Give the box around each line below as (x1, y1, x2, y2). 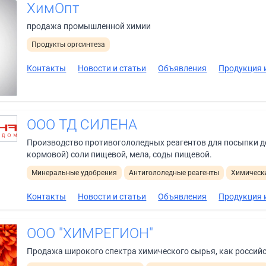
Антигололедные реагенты (129, 168, 220, 177)
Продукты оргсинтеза (31, 40, 106, 49)
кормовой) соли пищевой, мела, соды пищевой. (27, 149, 213, 159)
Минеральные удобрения (31, 168, 118, 177)
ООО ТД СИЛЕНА (27, 116, 138, 133)
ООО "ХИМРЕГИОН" (27, 224, 154, 242)
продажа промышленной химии (27, 21, 151, 31)
